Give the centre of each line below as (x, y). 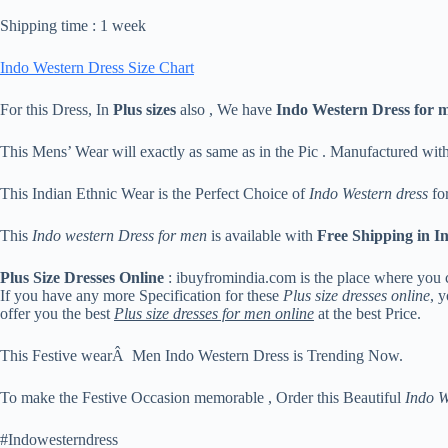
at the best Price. (367, 314)
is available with (262, 236)
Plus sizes (144, 110)
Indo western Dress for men (119, 236)
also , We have (226, 110)
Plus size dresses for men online (214, 314)
